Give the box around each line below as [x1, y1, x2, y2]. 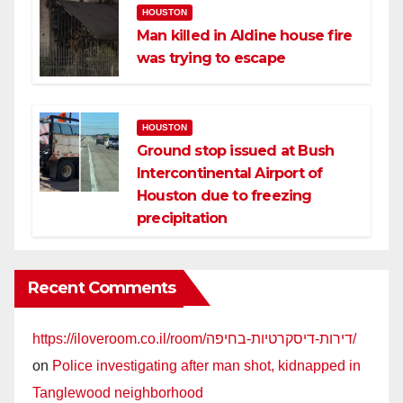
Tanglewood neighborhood [32, 385, 203, 401]
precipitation [137, 210, 228, 228]
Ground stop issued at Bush [137, 142, 335, 160]
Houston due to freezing [137, 187, 312, 205]
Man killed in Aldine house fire [137, 27, 353, 45]
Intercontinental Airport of [137, 165, 323, 183]
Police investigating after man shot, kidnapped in [52, 358, 361, 374]
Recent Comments [28, 278, 176, 299]
